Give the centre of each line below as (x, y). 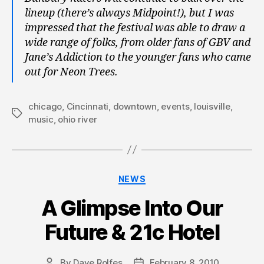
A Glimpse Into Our (132, 208)
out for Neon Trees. (71, 72)
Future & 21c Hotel (132, 232)
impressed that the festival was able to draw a (135, 28)
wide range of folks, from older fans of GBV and (138, 42)
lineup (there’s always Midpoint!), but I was (129, 13)
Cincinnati (88, 106)
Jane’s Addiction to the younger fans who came (138, 57)
